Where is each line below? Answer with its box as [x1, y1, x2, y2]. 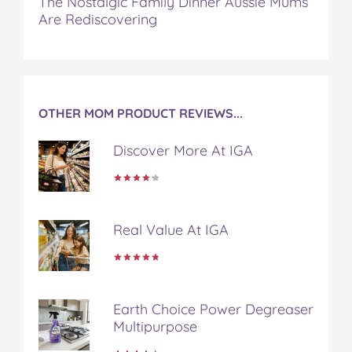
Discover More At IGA [113, 141, 253, 159]
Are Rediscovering [38, 9, 157, 28]
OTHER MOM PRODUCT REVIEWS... [38, 104, 243, 121]
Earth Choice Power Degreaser [113, 299, 313, 318]
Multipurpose [113, 317, 197, 335]
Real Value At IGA [113, 220, 229, 239]
